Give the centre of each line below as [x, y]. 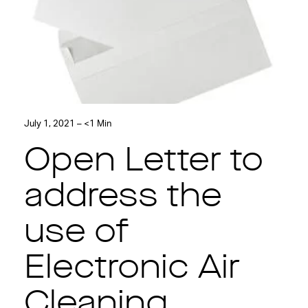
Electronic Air [132, 269]
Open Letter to [143, 162]
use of [76, 233]
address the [123, 198]
